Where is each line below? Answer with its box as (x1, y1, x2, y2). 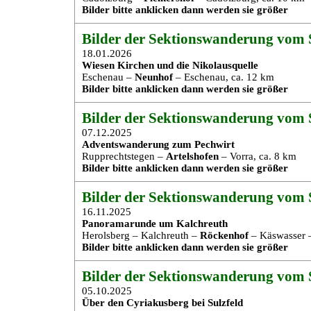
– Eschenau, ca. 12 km (173, 72, 274, 83)
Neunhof (135, 72, 173, 83)
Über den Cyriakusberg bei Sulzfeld (82, 297, 243, 308)
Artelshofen (166, 151, 219, 162)
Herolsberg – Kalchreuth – (82, 230, 200, 241)
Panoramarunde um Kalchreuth (82, 218, 228, 229)
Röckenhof (200, 230, 249, 241)
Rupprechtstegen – (82, 151, 166, 162)
